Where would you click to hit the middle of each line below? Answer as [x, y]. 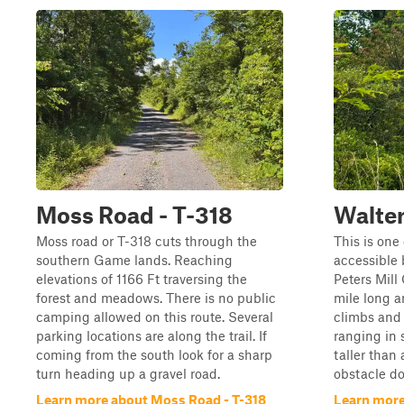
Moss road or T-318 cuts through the [147, 241]
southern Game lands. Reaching [134, 260]
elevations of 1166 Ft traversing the [142, 279]
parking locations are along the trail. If [151, 335]
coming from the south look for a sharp [154, 354]
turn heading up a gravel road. [128, 373]
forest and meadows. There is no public [156, 298]
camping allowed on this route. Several [155, 317]
